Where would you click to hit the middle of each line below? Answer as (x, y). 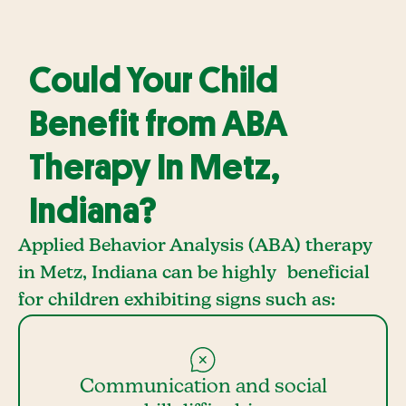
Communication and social (203, 387)
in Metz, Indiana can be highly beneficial (194, 273)
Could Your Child (154, 81)
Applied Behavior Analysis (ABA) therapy (195, 246)
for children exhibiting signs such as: (177, 300)
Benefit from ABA (158, 124)
